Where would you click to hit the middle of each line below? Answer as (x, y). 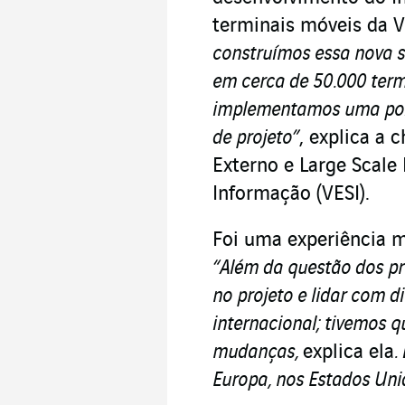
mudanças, (258, 352)
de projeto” (256, 138)
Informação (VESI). (291, 194)
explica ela (348, 352)
